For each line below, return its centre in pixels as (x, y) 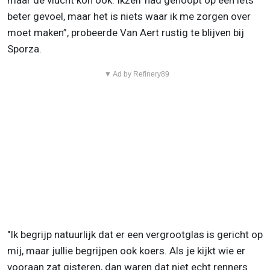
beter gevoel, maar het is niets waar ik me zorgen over (129, 17)
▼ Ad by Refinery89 (137, 74)
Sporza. (24, 49)
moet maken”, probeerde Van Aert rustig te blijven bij (126, 33)
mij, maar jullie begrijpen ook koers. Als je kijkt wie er (126, 251)
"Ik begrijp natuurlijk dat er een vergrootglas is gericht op (135, 235)
